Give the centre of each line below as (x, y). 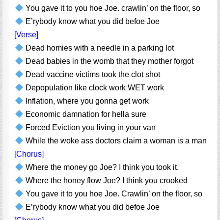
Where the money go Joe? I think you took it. (101, 167)
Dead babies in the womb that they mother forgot (108, 61)
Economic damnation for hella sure (85, 114)
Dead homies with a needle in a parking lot (98, 48)
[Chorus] (29, 154)
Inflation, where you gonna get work (86, 101)
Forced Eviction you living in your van (89, 128)
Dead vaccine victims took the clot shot (92, 75)
